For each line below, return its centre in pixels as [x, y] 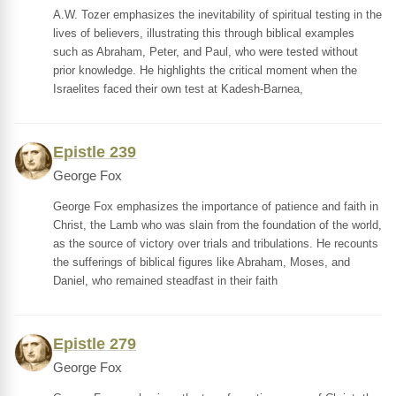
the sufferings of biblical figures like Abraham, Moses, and [202, 262]
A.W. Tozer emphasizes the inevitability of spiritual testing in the [217, 15]
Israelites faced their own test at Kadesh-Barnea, [178, 89]
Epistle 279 [95, 344]
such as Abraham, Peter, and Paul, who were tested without [206, 52]
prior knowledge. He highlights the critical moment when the [205, 70]
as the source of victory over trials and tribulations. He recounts [216, 244]
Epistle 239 [95, 152]
